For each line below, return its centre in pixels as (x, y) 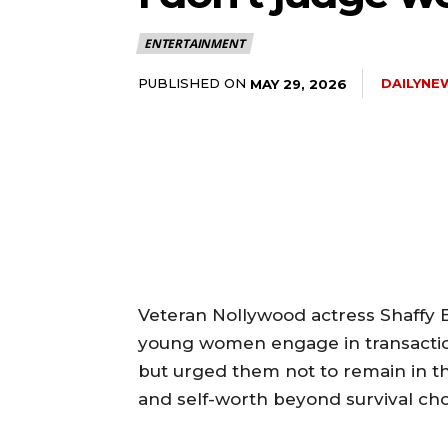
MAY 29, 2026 (298, 83)
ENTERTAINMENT (194, 44)
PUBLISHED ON (192, 83)
